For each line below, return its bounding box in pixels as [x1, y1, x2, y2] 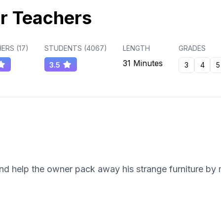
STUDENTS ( [44, 44, 86, 53]
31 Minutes [123, 58, 163, 69]
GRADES [179, 44, 206, 53]
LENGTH [123, 44, 150, 53]
